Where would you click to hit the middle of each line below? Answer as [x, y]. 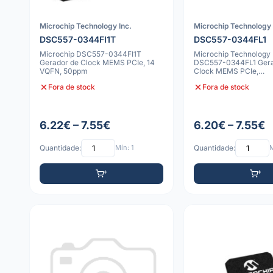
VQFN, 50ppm [64, 71]
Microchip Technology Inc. [86, 26]
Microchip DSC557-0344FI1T [90, 54]
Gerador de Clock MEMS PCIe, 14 [97, 63]
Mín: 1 [124, 148]
